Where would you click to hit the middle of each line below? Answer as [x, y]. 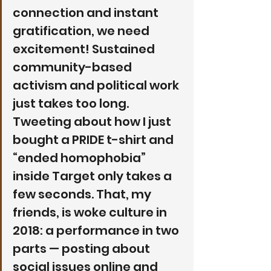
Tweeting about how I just [93, 121]
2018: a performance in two [97, 230]
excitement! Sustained [85, 49]
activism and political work [97, 85]
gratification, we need [82, 31]
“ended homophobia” [80, 158]
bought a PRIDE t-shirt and [94, 139]
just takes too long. [72, 103]
